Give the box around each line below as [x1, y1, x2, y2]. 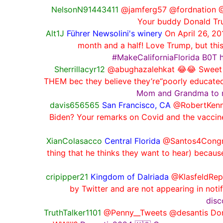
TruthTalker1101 [43, 207, 101, 218]
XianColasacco [46, 135, 102, 146]
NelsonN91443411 [51, 4, 118, 14]
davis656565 [50, 100, 100, 110]
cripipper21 [45, 171, 88, 182]
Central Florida [104, 135, 160, 146]
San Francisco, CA [102, 100, 171, 110]
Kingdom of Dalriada [90, 171, 169, 182]
